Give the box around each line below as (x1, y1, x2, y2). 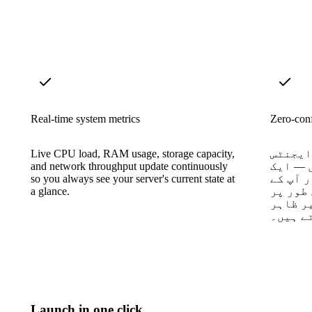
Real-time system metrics (31, 112, 140, 125)
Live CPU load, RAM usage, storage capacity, (31, 147, 235, 159)
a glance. (31, 185, 70, 197)
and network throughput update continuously (31, 159, 228, 172)
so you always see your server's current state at (31, 172, 235, 185)
